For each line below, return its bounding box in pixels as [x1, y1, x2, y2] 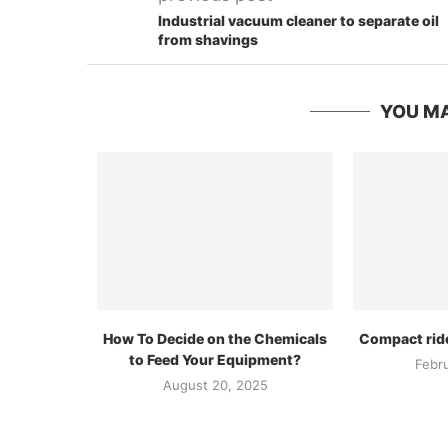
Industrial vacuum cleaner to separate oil [158, 12, 439, 29]
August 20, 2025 [162, 376, 268, 393]
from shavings [158, 31, 258, 48]
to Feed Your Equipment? [129, 350, 302, 368]
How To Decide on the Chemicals [103, 329, 328, 347]
